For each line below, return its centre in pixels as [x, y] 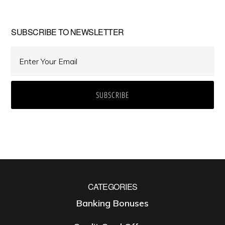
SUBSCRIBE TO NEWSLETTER [68, 32]
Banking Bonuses [113, 203]
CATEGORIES [113, 187]
